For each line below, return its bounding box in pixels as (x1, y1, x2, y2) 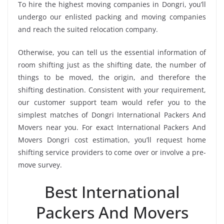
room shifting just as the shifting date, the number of (18, 60, 206, 70)
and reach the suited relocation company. (18, 24, 158, 34)
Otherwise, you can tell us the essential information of (18, 47, 206, 57)
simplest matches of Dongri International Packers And (18, 110, 206, 120)
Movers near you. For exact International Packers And (18, 122, 206, 132)
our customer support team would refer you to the (18, 97, 206, 107)
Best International (44, 181, 180, 203)
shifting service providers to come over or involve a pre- (18, 147, 206, 157)
